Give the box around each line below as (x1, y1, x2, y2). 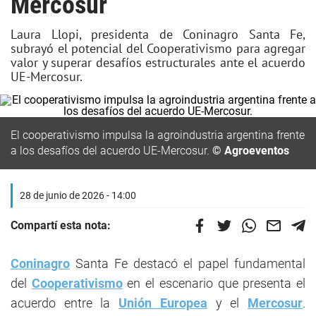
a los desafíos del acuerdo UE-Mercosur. (11, 144, 212, 157)
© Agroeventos (212, 144, 289, 157)
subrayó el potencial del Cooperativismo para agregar (11, 40, 305, 56)
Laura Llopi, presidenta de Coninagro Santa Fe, (11, 26, 305, 42)
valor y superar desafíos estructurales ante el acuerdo (11, 54, 305, 71)
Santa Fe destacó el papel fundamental (70, 256, 305, 271)
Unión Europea (119, 296, 207, 310)
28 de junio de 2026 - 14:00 (20, 190, 136, 201)
